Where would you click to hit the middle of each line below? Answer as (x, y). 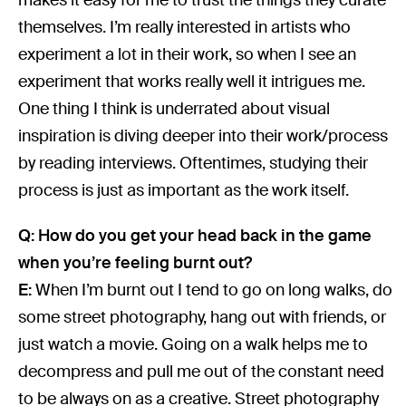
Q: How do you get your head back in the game (195, 235)
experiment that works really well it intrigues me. (192, 81)
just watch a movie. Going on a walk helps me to (193, 344)
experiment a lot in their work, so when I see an (188, 54)
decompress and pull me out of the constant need (202, 371)
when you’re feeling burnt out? (135, 262)
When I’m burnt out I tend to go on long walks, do (214, 290)
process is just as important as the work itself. (184, 190)
